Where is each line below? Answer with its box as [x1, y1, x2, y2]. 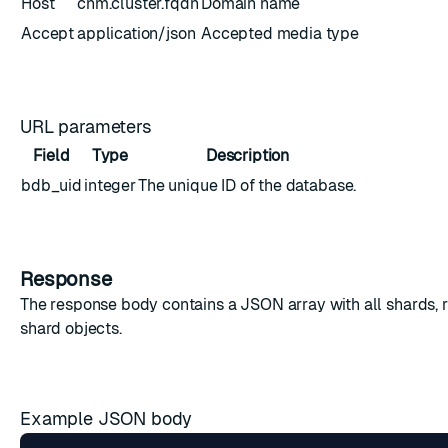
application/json [77, 24, 196, 43]
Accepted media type [201, 24, 359, 43]
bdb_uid [21, 176, 82, 195]
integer [84, 176, 136, 195]
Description [205, 146, 290, 165]
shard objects [20, 319, 119, 338]
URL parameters [20, 116, 157, 137]
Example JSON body [20, 408, 198, 429]
